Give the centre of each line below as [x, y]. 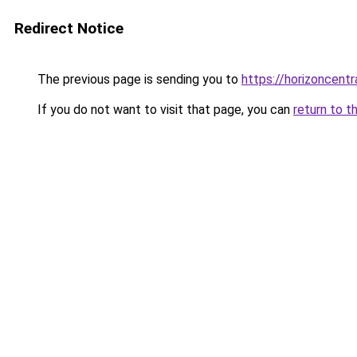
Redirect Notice [69, 28]
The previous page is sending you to [138, 79]
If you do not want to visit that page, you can [164, 110]
